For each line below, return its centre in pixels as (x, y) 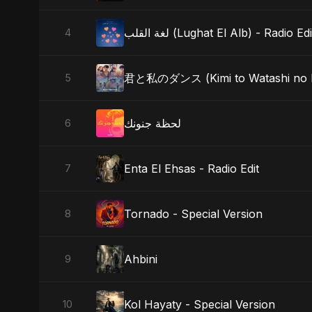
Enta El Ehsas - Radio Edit (192, 168)
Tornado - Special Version (193, 213)
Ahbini (141, 259)
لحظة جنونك (153, 123)
